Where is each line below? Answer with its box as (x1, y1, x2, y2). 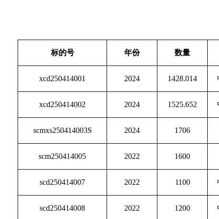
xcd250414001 (39, 74, 86, 83)
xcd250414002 (39, 100, 86, 109)
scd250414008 (40, 204, 86, 212)
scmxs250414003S (33, 126, 92, 134)
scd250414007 (40, 178, 86, 186)
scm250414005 (39, 152, 87, 160)
